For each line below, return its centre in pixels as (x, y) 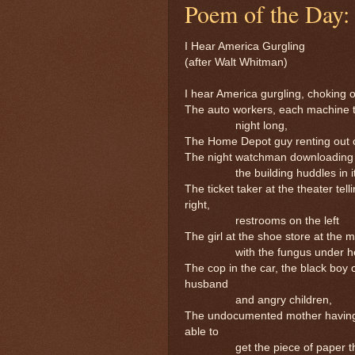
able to (202, 332)
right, (197, 205)
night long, (236, 126)
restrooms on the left (262, 221)
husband (206, 284)
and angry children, (258, 300)
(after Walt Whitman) (236, 63)
